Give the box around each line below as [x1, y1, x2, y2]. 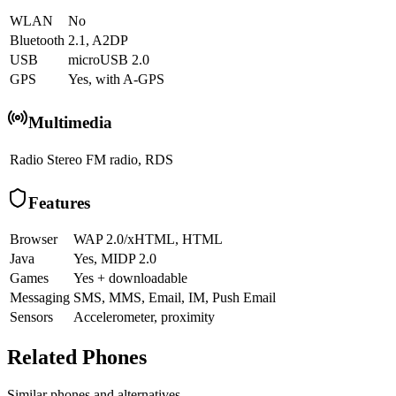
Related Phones [7, 346, 147, 369]
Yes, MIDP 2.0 [73, 251, 156, 267]
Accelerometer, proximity [73, 309, 215, 325]
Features [28, 193, 90, 212]
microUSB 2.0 [68, 52, 149, 68]
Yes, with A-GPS [68, 72, 164, 88]
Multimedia [28, 113, 112, 133]
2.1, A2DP [68, 33, 128, 49]
